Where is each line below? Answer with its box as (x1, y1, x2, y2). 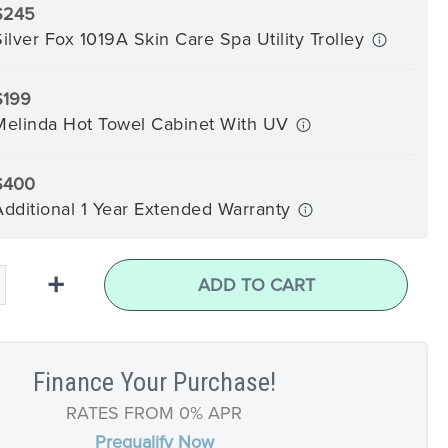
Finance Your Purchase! (32, 366, 276, 397)
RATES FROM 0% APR (66, 399, 243, 425)
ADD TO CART (197, 271, 315, 297)
